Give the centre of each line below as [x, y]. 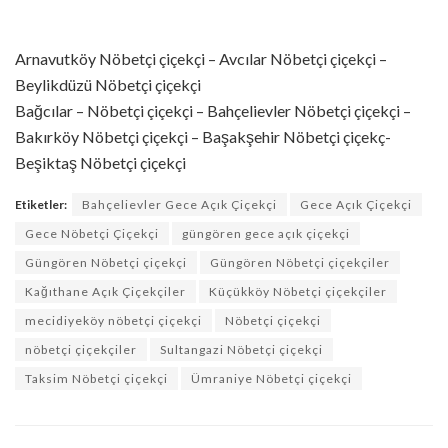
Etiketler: [41, 205]
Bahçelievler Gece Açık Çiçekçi [179, 205]
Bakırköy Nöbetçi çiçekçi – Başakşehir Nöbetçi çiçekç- [203, 137]
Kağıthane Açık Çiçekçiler [105, 292]
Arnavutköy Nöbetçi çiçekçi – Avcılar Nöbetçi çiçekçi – [201, 59]
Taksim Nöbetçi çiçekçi [96, 379]
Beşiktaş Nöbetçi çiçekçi [100, 163]
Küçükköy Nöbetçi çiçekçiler [298, 292]
